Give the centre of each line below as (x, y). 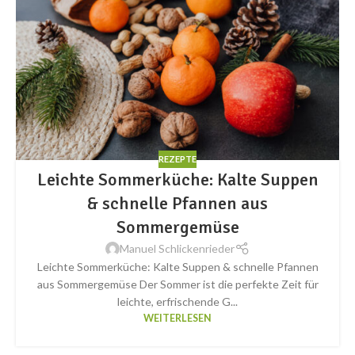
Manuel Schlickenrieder (177, 249)
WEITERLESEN (177, 319)
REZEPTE (177, 159)
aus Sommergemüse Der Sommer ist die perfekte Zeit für (177, 284)
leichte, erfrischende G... (177, 302)
